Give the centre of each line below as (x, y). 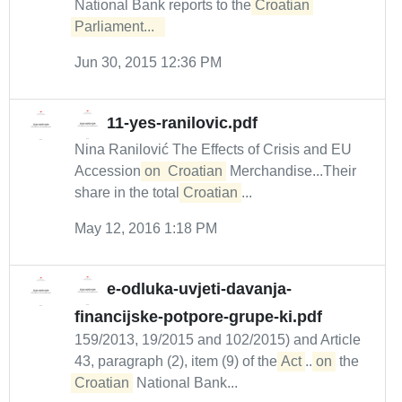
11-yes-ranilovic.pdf (182, 123)
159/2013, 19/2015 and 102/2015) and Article (218, 340)
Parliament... (118, 26)
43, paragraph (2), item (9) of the (178, 361)
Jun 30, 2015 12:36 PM (148, 62)
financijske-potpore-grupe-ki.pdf (198, 317)
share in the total (129, 192)
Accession (109, 171)
